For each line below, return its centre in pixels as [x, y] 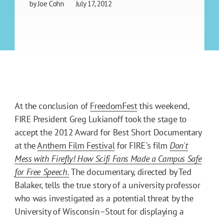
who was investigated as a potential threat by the [104, 198]
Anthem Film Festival [76, 146]
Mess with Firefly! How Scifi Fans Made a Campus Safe [108, 159]
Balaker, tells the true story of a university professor [108, 185]
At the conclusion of [53, 106]
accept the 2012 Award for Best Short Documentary [108, 132]
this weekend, [163, 106]
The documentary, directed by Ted [130, 172]
